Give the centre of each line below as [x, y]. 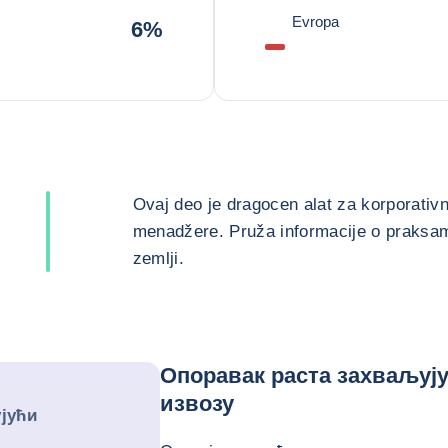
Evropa [315, 21]
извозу [197, 403]
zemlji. [158, 258]
